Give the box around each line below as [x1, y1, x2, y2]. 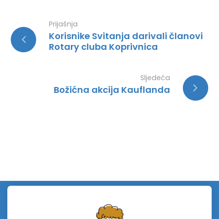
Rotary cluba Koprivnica [49, 41, 158, 53]
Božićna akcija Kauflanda [53, 84, 170, 96]
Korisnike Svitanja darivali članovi [49, 30, 203, 43]
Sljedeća [140, 73, 170, 83]
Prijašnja [49, 19, 78, 29]
